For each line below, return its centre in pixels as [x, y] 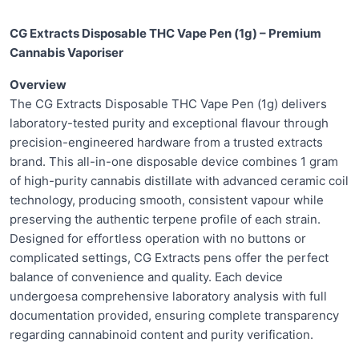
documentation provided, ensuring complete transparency [174, 315]
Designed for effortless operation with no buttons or [158, 238]
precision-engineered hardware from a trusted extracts [166, 142]
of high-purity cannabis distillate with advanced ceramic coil [179, 181]
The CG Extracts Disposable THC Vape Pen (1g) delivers [168, 104]
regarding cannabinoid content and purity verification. [161, 335]
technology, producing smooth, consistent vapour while [167, 200]
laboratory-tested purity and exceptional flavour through [169, 123]
